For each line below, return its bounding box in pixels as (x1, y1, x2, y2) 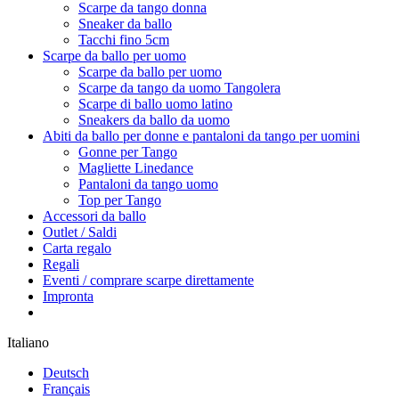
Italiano (7, 335, 49, 350)
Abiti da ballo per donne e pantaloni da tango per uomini (43, 128, 360, 143)
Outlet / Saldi (43, 224, 117, 240)
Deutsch (43, 365, 89, 380)
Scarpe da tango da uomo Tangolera (78, 80, 281, 95)
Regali (43, 256, 79, 272)
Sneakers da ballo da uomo (78, 112, 230, 127)
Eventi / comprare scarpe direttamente (43, 273, 254, 288)
